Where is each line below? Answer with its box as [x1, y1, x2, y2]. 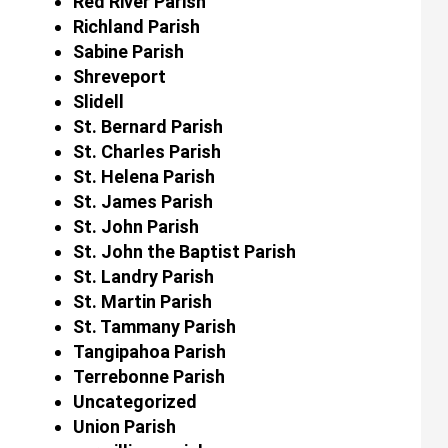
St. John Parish [72, 215, 199, 237]
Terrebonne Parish [72, 365, 225, 387]
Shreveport [72, 65, 166, 87]
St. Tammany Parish [72, 315, 236, 337]
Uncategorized [72, 390, 197, 412]
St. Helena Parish [72, 165, 215, 187]
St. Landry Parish [72, 265, 214, 287]
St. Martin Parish [72, 290, 212, 312]
